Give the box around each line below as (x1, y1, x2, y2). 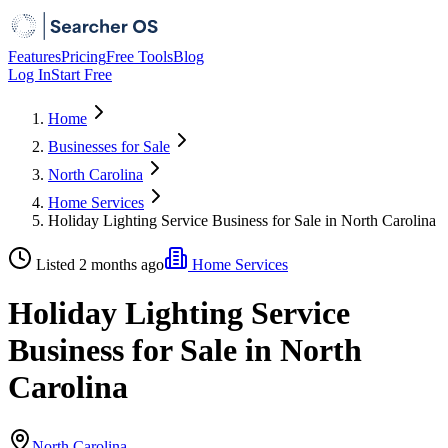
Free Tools (106, 48, 173, 65)
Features (8, 48, 61, 65)
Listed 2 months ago (36, 256, 164, 273)
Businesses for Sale (48, 138, 170, 155)
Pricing (61, 48, 106, 65)
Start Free (51, 66, 112, 83)
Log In (8, 66, 51, 83)
